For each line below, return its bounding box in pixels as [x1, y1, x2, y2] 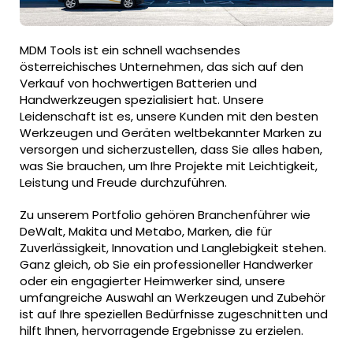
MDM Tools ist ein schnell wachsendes [20, 42, 240, 59]
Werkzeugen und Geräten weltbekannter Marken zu [20, 124, 321, 142]
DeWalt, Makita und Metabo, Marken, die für [20, 222, 272, 240]
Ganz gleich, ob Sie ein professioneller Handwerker [20, 255, 313, 273]
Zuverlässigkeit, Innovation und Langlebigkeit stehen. [20, 239, 326, 256]
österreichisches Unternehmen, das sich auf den [20, 58, 303, 76]
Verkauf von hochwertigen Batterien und [20, 75, 257, 92]
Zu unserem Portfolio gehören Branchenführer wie [20, 206, 310, 223]
